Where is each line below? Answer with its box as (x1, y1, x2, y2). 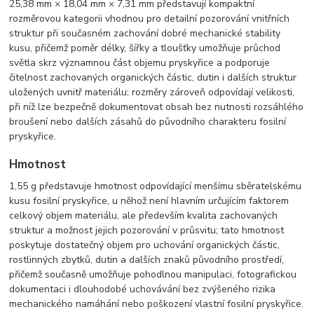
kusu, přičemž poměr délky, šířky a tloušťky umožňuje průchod (9, 41, 281, 55)
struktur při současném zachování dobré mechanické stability (9, 27, 281, 41)
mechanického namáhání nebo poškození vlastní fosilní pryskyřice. (9, 296, 304, 310)
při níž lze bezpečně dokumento (9, 100, 149, 114)
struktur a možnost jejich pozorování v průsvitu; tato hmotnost (9, 223, 285, 237)
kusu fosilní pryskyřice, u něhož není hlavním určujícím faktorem (9, 193, 289, 207)
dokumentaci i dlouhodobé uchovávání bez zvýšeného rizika (9, 282, 276, 296)
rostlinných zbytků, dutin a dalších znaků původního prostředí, (9, 252, 285, 266)
